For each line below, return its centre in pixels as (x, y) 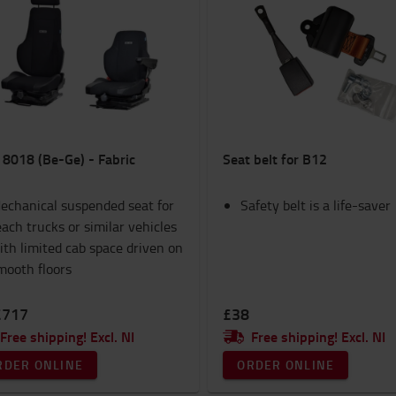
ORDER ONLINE (286, 365)
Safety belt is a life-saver (316, 205)
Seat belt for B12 (275, 159)
